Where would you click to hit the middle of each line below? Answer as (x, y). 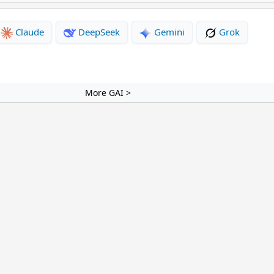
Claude (28, 31)
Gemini (168, 31)
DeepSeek (98, 31)
